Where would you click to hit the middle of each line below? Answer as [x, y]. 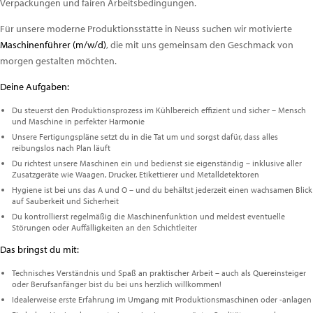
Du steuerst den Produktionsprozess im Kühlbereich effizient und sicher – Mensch [159, 110]
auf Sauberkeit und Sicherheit [65, 201]
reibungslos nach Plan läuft [61, 147]
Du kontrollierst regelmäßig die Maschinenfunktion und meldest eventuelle [148, 216]
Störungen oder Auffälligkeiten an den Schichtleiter [104, 227]
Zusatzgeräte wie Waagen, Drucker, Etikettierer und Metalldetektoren [135, 174]
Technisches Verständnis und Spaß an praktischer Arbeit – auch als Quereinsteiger [159, 272]
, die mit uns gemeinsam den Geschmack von [200, 44]
